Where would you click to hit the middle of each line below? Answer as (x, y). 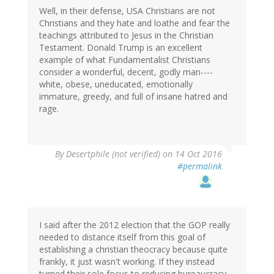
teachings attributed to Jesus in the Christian (126, 35)
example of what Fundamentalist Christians (125, 60)
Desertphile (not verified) (113, 154)
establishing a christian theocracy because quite (133, 250)
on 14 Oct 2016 (191, 154)
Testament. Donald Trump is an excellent (121, 48)
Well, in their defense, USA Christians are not (127, 11)
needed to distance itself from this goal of (122, 237)
